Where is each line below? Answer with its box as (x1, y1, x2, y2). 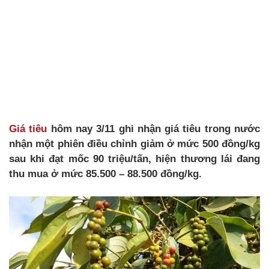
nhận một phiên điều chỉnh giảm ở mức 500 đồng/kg (9, 138, 260, 150)
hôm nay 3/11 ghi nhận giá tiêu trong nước (47, 123, 261, 134)
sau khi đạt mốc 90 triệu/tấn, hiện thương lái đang (9, 153, 260, 165)
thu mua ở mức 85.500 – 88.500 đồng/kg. (9, 168, 202, 180)
